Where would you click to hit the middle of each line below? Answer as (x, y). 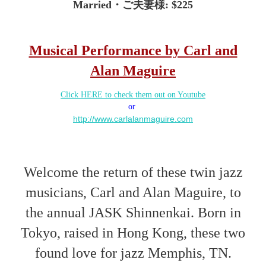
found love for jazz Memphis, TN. (133, 253)
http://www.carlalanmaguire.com (133, 119)
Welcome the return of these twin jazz (133, 172)
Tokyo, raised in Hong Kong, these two (133, 233)
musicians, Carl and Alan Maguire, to (133, 192)
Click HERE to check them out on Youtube (133, 95)
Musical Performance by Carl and (133, 50)
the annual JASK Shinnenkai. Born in (133, 213)
